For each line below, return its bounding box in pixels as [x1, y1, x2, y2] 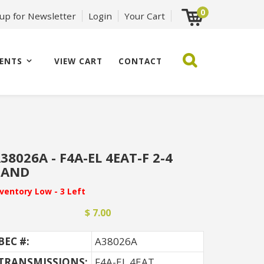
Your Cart [124, 10, 165, 22]
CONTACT [118, 55, 163, 67]
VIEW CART [54, 55, 103, 67]
